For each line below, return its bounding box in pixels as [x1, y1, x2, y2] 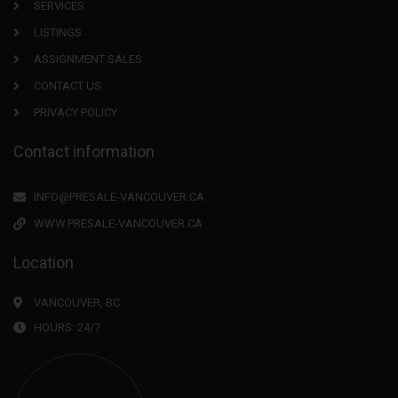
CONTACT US [33, 79, 101, 92]
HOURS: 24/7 [33, 321, 100, 334]
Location [13, 253, 74, 272]
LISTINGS [33, 26, 82, 39]
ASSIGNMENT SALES [33, 52, 142, 66]
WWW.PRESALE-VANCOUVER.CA [33, 217, 203, 230]
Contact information [13, 142, 155, 161]
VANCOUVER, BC [33, 296, 120, 309]
